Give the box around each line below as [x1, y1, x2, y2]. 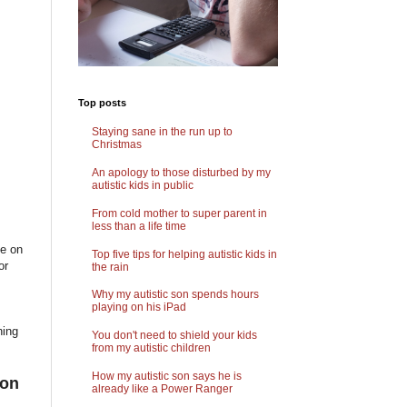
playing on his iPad [92, 301, 186, 314]
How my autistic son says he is [92, 369, 242, 382]
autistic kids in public [92, 178, 194, 192]
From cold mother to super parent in [92, 206, 267, 220]
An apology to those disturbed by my [92, 165, 271, 179]
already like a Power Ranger [92, 382, 233, 395]
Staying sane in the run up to [92, 125, 233, 139]
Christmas [92, 138, 142, 152]
